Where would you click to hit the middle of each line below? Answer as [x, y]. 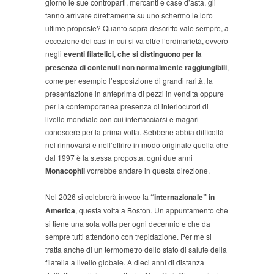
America [60, 211]
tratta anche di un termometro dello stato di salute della [136, 250]
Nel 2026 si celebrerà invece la [98, 197]
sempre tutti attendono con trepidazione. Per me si [128, 237]
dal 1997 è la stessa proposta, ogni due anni [119, 158]
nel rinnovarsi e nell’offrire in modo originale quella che [137, 145]
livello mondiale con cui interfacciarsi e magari [122, 119]
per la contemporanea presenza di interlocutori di [127, 106]
